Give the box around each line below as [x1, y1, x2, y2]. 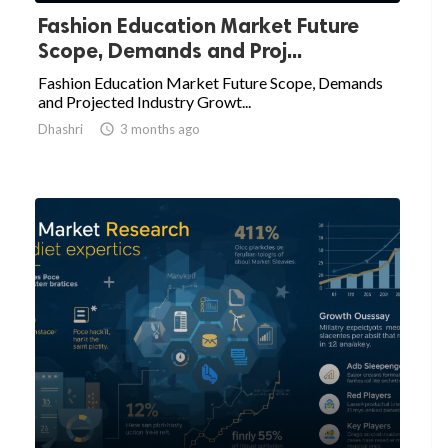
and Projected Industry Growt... [38, 92, 251, 112]
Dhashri [38, 121, 83, 138]
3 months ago [120, 121, 200, 138]
